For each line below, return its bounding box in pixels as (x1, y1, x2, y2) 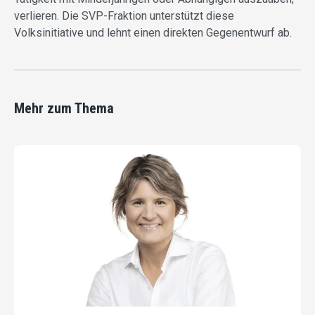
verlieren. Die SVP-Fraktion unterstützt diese (14, 9, 234, 23)
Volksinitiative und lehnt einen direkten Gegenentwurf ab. (14, 26, 292, 40)
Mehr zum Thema (14, 100, 114, 117)
